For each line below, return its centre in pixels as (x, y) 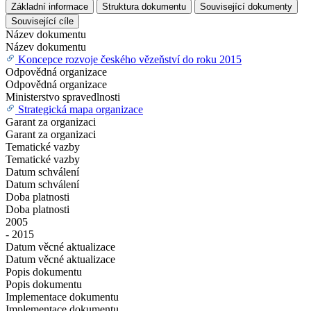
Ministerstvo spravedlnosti (63, 96)
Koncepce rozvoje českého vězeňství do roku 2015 (130, 59)
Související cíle (42, 21)
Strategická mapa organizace (81, 109)
